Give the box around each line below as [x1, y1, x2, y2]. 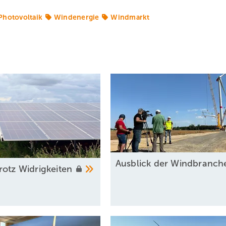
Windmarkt [110, 13, 150, 21]
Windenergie [53, 13, 99, 21]
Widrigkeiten [18, 164, 75, 175]
